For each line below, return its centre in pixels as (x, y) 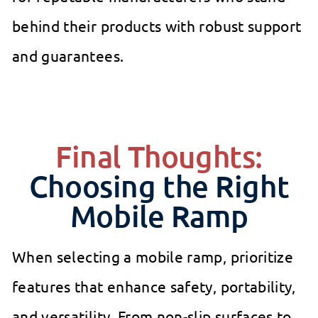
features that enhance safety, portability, (154, 286)
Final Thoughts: (159, 157)
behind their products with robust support (157, 26)
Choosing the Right (159, 186)
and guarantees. (68, 56)
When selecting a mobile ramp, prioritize (153, 257)
